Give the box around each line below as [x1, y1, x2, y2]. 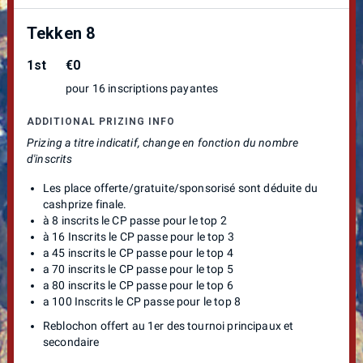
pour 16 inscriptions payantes [66, 81, 219, 95]
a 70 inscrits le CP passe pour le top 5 [43, 262, 233, 275]
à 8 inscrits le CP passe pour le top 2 [43, 213, 227, 227]
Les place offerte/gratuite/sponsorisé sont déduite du [43, 181, 318, 194]
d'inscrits [27, 152, 73, 165]
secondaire [43, 335, 100, 348]
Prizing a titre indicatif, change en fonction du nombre [27, 135, 299, 149]
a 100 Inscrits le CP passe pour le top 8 [43, 294, 241, 308]
